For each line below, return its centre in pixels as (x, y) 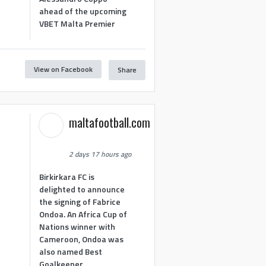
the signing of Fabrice (80, 201)
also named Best (71, 251)
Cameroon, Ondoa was (82, 239)
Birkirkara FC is (67, 176)
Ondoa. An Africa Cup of (83, 214)
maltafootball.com (110, 123)
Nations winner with (77, 226)
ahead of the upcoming (83, 11)
